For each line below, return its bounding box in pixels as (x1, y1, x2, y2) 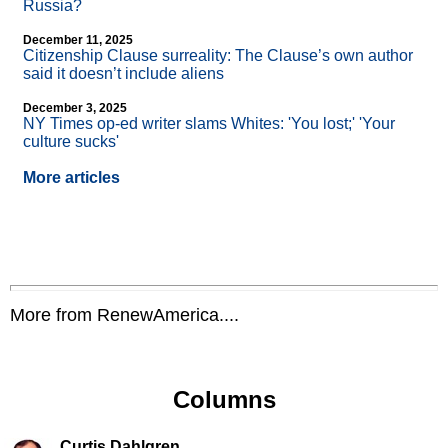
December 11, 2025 (23, 33, 133, 48)
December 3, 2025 (23, 101, 127, 116)
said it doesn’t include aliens (23, 65, 224, 83)
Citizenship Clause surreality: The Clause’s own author (23, 47, 413, 65)
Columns (172, 386, 276, 414)
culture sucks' (23, 133, 119, 151)
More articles (23, 169, 120, 187)
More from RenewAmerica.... (10, 305, 239, 326)
